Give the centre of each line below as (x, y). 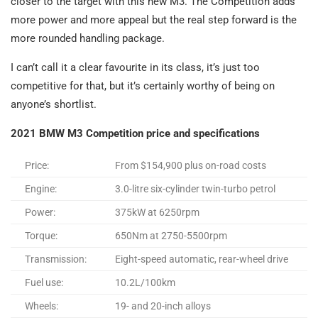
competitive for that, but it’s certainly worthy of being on (143, 86)
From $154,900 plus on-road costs (191, 165)
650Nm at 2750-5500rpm (171, 235)
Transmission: (56, 259)
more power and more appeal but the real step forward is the (154, 20)
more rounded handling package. (88, 38)
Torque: (41, 235)
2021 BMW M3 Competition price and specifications (135, 133)
